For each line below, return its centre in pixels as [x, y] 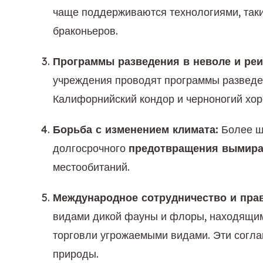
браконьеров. [85, 31]
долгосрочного [91, 148]
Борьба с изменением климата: [136, 129]
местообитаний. [91, 167]
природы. [76, 254]
